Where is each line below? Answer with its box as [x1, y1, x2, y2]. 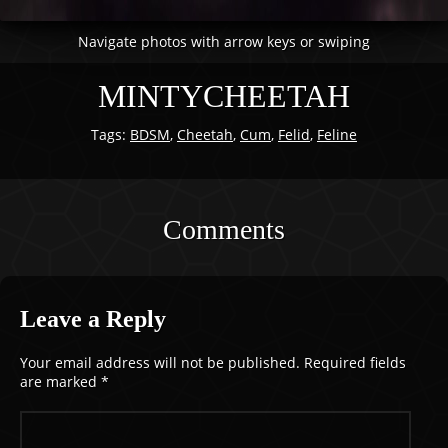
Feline [317, 125, 357, 144]
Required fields [304, 353, 406, 372]
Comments [163, 214, 285, 245]
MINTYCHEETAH [98, 78, 350, 114]
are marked [20, 372, 101, 391]
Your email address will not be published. [20, 353, 300, 372]
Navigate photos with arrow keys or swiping [78, 32, 370, 51]
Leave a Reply [20, 306, 166, 332]
